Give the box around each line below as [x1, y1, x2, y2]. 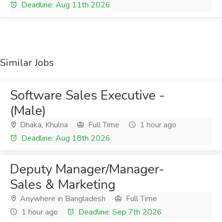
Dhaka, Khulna [18, 119, 68, 130]
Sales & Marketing [10, 176, 115, 193]
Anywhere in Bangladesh [18, 193, 106, 204]
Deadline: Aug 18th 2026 [19, 133, 111, 144]
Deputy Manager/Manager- [10, 161, 165, 178]
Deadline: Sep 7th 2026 [76, 207, 162, 218]
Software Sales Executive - [10, 87, 165, 104]
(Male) [10, 102, 46, 119]
